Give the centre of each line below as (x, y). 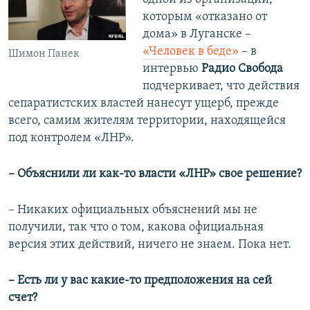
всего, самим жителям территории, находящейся (147, 121)
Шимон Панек (44, 54)
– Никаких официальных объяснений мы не (133, 210)
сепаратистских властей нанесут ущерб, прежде (144, 104)
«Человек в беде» (190, 52)
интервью (172, 69)
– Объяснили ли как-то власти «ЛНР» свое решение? (155, 174)
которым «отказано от (204, 17)
